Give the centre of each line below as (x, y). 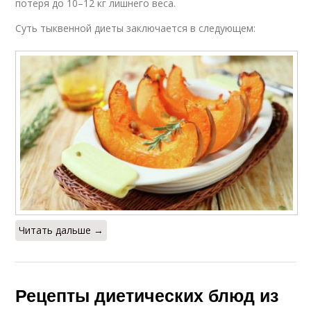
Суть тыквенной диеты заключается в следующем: (136, 28)
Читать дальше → (61, 230)
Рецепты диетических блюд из (147, 295)
